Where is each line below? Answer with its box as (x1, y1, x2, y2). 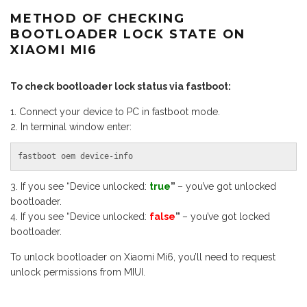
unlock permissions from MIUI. (10, 267, 145, 278)
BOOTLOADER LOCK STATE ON (10, 27, 246, 42)
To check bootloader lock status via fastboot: (10, 81, 231, 92)
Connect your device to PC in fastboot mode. (19, 106, 220, 117)
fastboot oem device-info (18, 151, 133, 162)
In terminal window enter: (21, 121, 132, 132)
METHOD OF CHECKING (10, 11, 185, 26)
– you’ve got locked (182, 211, 270, 223)
